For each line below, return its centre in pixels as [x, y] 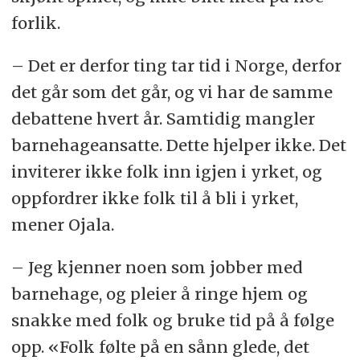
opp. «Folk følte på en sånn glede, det [160, 347]
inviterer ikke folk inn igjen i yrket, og [166, 172]
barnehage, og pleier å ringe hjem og [159, 294]
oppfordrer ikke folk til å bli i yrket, [154, 198]
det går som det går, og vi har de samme [172, 92]
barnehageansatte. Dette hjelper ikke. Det [178, 145]
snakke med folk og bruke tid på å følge [172, 321]
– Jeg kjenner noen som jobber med [157, 268]
